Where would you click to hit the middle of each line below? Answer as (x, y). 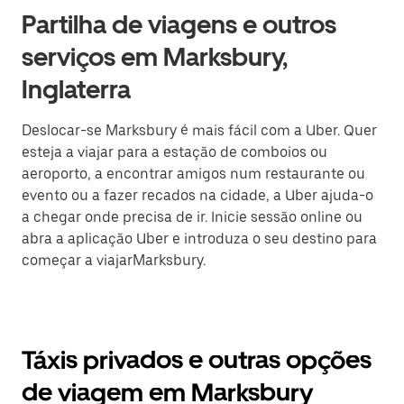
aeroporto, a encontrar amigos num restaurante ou (193, 174)
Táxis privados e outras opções (197, 360)
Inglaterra (76, 89)
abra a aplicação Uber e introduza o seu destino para (199, 239)
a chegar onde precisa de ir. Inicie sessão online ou (192, 217)
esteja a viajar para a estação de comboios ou (174, 152)
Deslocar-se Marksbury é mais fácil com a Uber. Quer (199, 130)
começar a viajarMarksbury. (114, 260)
